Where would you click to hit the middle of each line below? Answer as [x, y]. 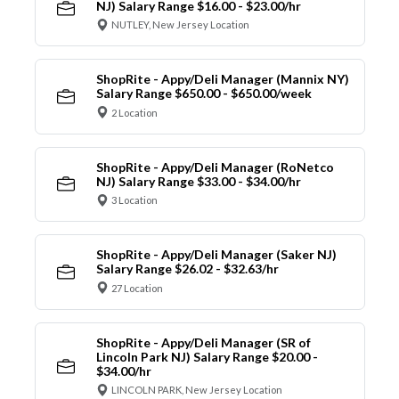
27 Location [137, 288]
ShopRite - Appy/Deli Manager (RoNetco [215, 167]
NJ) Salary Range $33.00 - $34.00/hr [198, 181]
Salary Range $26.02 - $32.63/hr [187, 269]
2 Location [134, 112]
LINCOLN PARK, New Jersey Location [197, 390]
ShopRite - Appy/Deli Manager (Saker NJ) [216, 255]
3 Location [134, 200]
